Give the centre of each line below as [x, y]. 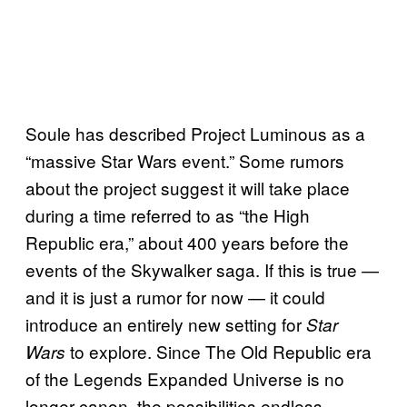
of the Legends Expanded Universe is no [185, 379]
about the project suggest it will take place [188, 188]
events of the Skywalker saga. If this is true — [202, 270]
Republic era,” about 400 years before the [187, 243]
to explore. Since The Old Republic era [218, 352]
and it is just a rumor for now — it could [175, 297]
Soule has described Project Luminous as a [195, 134]
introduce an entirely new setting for [166, 324]
